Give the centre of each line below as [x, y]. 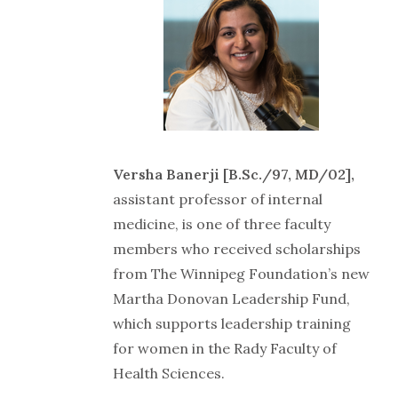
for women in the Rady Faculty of [225, 348]
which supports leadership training [232, 323]
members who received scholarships [237, 248]
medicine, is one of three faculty [222, 223]
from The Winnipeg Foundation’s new [241, 273]
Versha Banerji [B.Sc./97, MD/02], [234, 174]
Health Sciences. [169, 373]
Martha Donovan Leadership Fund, [231, 298]
